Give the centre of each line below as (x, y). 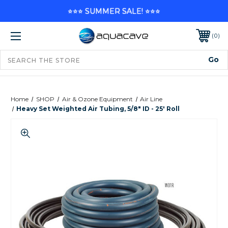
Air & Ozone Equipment (97, 99)
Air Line (151, 99)
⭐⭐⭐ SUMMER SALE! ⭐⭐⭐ (114, 11)
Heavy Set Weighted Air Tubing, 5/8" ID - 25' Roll (98, 108)
